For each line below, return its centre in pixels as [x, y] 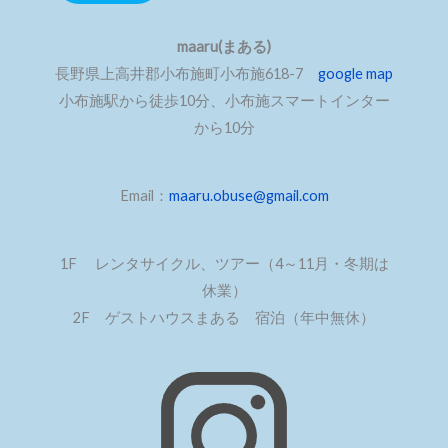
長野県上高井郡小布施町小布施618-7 [186, 74]
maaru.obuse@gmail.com [248, 196]
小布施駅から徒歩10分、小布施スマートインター [224, 101]
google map [355, 74]
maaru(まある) [224, 47]
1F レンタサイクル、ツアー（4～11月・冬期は [224, 264]
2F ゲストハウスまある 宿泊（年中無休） [224, 318]
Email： [144, 196]
